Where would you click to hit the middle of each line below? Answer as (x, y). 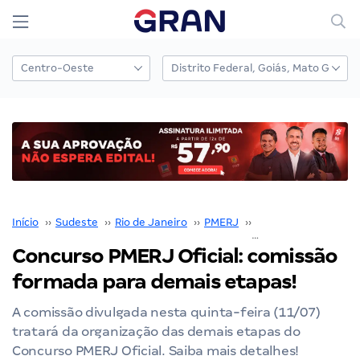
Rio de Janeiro (151, 222)
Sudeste (77, 222)
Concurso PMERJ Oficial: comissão (175, 256)
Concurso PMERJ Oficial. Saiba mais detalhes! (156, 350)
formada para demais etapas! (154, 281)
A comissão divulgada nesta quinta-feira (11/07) (166, 312)
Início (25, 222)
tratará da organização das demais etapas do (156, 331)
